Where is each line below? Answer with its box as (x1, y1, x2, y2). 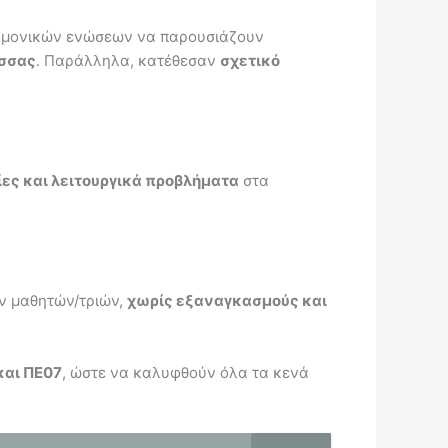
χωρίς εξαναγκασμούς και (127, 290, 327, 310)
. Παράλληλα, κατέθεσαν (36, 50, 220, 70)
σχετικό (220, 50, 280, 70)
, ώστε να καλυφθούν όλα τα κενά (62, 362, 309, 382)
